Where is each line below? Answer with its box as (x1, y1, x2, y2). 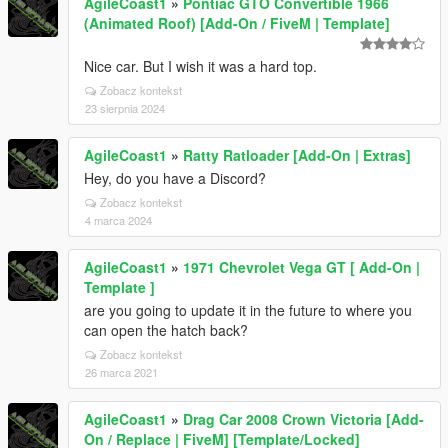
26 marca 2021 (85, 364, 158, 380)
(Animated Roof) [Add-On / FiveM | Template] (84, 13, 390, 33)
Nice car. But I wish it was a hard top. (84, 56, 317, 76)
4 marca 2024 (85, 212, 152, 228)
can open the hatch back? (84, 320, 248, 340)
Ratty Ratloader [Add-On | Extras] (183, 145, 411, 165)
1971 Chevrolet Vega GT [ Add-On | (183, 257, 420, 277)
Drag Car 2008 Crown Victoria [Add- (183, 409, 424, 429)
